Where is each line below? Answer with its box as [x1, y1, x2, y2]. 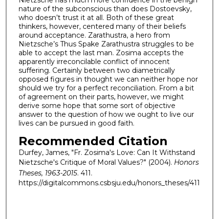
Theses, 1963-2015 [18, 168, 77, 177]
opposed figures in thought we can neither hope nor [18, 74, 198, 84]
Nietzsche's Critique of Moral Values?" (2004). [18, 157, 174, 167]
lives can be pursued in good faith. [18, 118, 134, 128]
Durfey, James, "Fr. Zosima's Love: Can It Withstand [18, 148, 195, 157]
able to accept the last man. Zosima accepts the [18, 48, 184, 57]
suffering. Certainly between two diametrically [18, 66, 175, 75]
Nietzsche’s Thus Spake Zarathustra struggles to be [18, 39, 194, 48]
